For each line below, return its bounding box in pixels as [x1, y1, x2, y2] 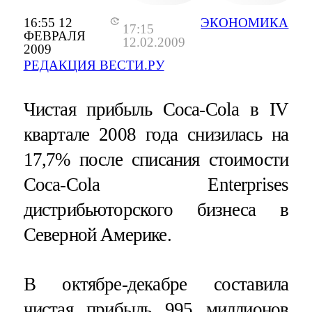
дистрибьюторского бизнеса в [23, 198, 289, 220]
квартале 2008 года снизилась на [23, 123, 289, 145]
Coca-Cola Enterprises [23, 173, 289, 195]
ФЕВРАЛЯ [23, 28, 86, 43]
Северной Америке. [23, 224, 171, 245]
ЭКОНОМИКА [201, 15, 289, 30]
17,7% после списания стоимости [23, 148, 289, 170]
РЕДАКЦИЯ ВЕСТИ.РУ [23, 58, 164, 73]
